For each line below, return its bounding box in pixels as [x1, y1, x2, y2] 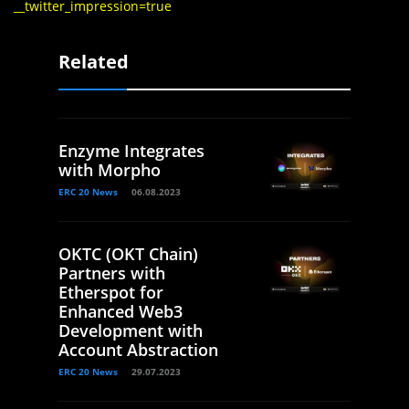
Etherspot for [58, 281, 163, 304]
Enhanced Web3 [58, 300, 183, 323]
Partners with [58, 262, 165, 285]
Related [58, 49, 129, 75]
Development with [58, 320, 203, 342]
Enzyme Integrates [58, 140, 204, 163]
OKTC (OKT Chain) [58, 243, 198, 266]
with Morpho [58, 159, 161, 182]
